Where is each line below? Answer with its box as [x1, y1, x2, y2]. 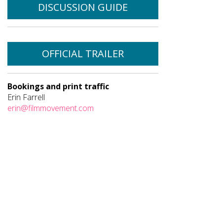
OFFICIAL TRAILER [42, 46, 124, 60]
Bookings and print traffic [7, 80, 109, 92]
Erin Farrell [7, 91, 45, 103]
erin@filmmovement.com [7, 102, 94, 113]
